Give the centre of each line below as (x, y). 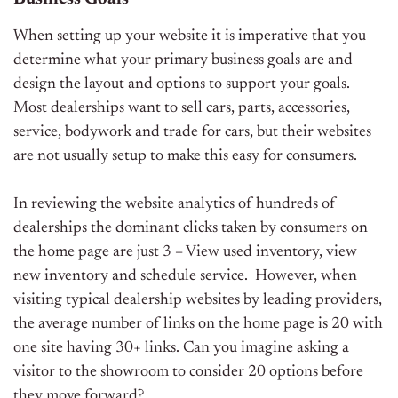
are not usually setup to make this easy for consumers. (187, 157)
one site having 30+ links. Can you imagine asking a (181, 349)
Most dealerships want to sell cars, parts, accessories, (182, 109)
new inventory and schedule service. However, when (185, 277)
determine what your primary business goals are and (183, 61)
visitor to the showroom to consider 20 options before (188, 373)
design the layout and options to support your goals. (183, 85)
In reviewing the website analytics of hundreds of (175, 205)
